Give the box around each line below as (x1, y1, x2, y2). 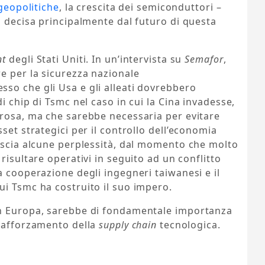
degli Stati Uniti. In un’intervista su (6, 53, 185, 66)
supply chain (99, 218, 157, 232)
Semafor (185, 53, 224, 66)
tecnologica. (157, 218, 221, 232)
